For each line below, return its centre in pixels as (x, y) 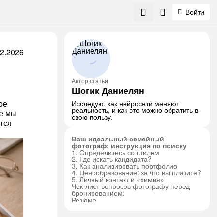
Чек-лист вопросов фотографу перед (131, 186)
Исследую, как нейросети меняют (125, 103)
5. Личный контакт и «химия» (118, 179)
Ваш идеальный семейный (118, 139)
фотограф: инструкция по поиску (129, 145)
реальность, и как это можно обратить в (135, 110)
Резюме (84, 200)
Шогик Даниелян (108, 91)
